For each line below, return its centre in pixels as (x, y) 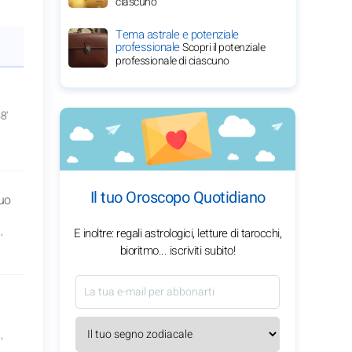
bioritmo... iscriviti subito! (178, 251)
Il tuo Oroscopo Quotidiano (178, 198)
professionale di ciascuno (172, 61)
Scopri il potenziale (224, 48)
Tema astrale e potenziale (177, 35)
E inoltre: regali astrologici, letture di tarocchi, (178, 233)
